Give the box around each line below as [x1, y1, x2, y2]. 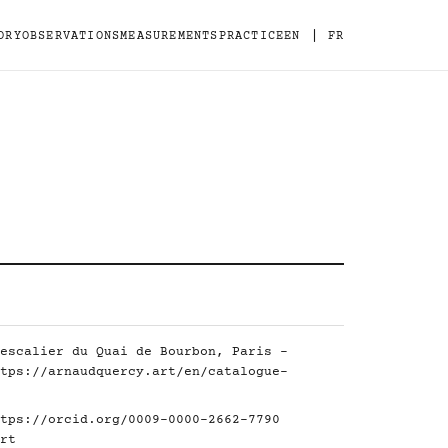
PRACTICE [218, 29, 285, 43]
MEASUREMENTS [120, 29, 219, 43]
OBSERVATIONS [21, 29, 121, 43]
